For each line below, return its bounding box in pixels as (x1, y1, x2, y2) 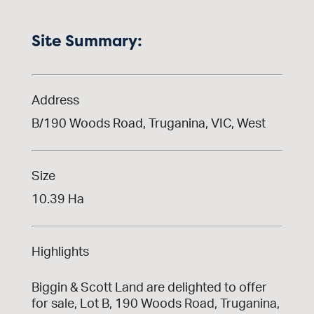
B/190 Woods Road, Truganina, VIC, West (31, 117, 266, 130)
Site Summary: (31, 29, 142, 51)
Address (31, 94, 79, 107)
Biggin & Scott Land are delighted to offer (31, 281, 267, 294)
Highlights (31, 245, 89, 259)
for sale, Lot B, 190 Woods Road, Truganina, (31, 297, 280, 310)
